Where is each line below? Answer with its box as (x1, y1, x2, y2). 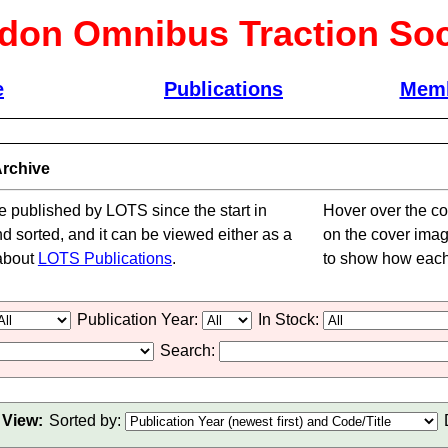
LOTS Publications (37, 250, 172, 267)
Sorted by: (49, 412, 126, 429)
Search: (159, 342, 219, 359)
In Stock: (257, 311, 323, 328)
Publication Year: (76, 311, 202, 328)
